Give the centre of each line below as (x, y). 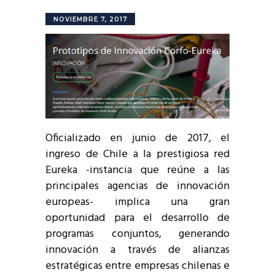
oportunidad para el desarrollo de (137, 218)
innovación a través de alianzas (137, 250)
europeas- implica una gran (137, 202)
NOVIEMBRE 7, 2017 (91, 19)
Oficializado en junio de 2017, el (137, 138)
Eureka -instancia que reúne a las (137, 170)
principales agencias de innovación (137, 186)
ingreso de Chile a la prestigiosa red (137, 154)
